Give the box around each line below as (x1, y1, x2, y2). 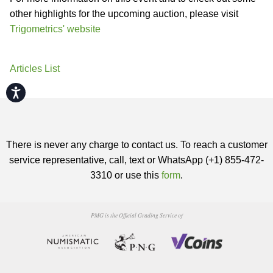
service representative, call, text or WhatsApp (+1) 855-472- (9, 155, 264, 165)
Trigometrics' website (10, 24, 101, 34)
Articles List (10, 63, 60, 74)
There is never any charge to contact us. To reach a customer (5, 140, 268, 150)
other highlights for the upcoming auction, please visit (10, 9, 238, 19)
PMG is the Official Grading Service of (90, 211, 183, 219)
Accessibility (21, 86, 63, 94)
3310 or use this (90, 170, 161, 180)
